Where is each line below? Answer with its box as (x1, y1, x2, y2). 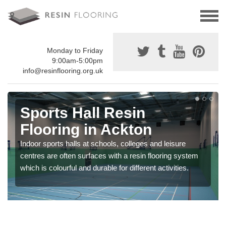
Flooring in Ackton (20, 121, 152, 138)
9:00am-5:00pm (52, 56, 103, 65)
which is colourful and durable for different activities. (20, 163, 189, 173)
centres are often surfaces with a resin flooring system (20, 151, 198, 160)
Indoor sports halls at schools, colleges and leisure (20, 139, 186, 148)
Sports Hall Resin (20, 104, 145, 122)
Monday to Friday (47, 46, 103, 55)
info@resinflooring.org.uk (23, 67, 103, 75)
